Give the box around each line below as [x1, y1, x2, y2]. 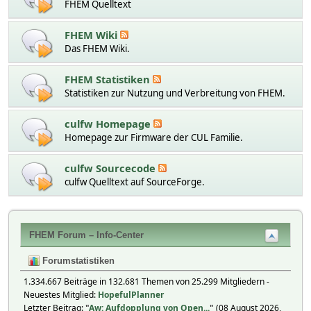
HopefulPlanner [98, 288, 164, 301]
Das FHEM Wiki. [65, 42, 130, 55]
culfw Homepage [65, 116, 153, 131]
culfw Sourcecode [65, 160, 158, 175]
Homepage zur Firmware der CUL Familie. [65, 131, 243, 144]
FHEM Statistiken [65, 72, 153, 86]
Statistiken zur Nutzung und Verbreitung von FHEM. [65, 86, 285, 99]
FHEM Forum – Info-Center [29, 230, 144, 240]
